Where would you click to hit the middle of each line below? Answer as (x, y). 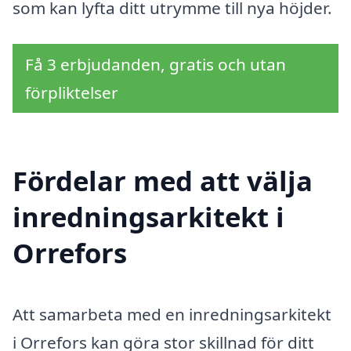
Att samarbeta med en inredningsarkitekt (172, 315)
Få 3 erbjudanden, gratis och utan (156, 64)
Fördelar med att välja (163, 181)
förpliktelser (72, 92)
